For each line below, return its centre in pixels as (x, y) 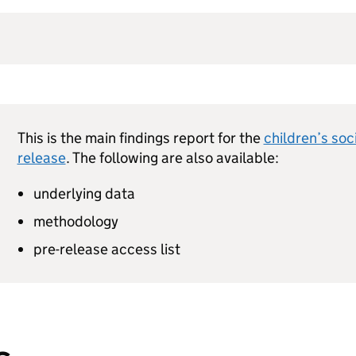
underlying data (84, 193)
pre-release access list (106, 249)
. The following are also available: (172, 158)
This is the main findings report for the (140, 138)
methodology (75, 221)
